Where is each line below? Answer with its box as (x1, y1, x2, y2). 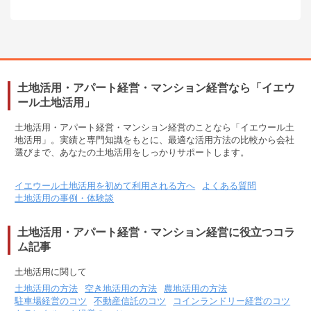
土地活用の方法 (15, 283, 78, 294)
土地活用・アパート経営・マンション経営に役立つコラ (17, 226, 296, 239)
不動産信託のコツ (94, 296, 167, 307)
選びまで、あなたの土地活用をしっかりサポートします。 (15, 147, 250, 158)
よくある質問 (202, 180, 257, 192)
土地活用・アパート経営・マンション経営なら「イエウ (17, 82, 296, 94)
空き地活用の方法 (85, 283, 158, 294)
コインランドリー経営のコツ (173, 296, 291, 307)
